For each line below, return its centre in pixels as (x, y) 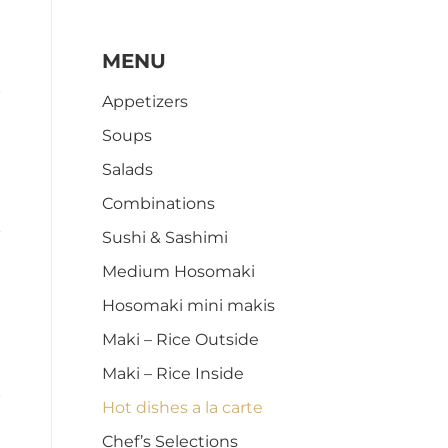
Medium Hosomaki (178, 271)
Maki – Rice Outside (180, 339)
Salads (127, 169)
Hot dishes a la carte (182, 407)
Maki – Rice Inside (173, 373)
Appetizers (145, 101)
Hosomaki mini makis (188, 305)
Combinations (158, 203)
